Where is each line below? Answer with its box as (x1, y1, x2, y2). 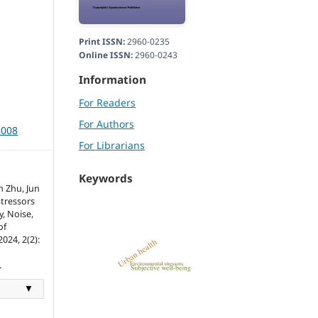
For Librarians (79, 138, 145, 153)
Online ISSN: (79, 49, 133, 62)
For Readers (79, 96, 136, 110)
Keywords (79, 171, 133, 187)
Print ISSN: (79, 35, 125, 48)
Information (79, 72, 146, 88)
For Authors (79, 117, 134, 131)
